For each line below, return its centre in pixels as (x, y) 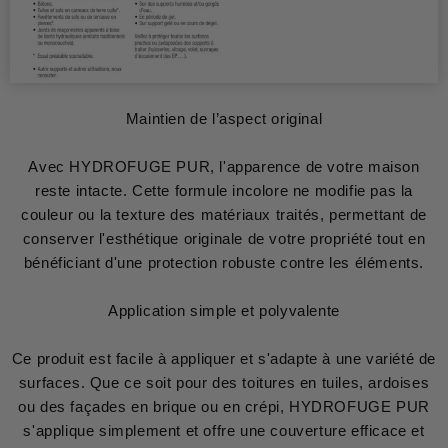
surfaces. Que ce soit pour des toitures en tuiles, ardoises (224, 382)
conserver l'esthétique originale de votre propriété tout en (224, 238)
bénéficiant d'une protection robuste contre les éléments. (224, 262)
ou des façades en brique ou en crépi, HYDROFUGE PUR (224, 406)
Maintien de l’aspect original (224, 118)
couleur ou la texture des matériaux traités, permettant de (224, 214)
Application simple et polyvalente (224, 310)
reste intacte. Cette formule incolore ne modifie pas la (223, 190)
